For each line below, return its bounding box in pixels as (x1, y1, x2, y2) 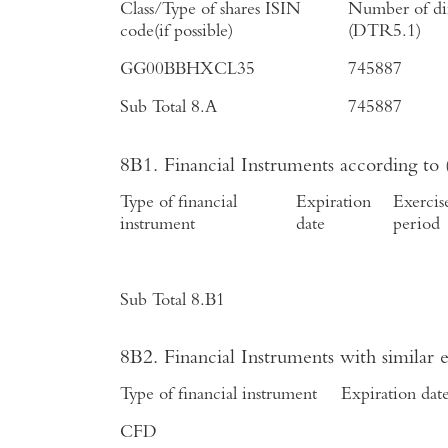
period (393, 215, 440, 234)
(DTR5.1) (348, 23, 421, 42)
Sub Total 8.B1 (120, 291, 225, 310)
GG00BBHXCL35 (120, 61, 255, 80)
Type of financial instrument (120, 386, 317, 405)
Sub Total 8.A (120, 99, 217, 118)
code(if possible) (120, 23, 233, 42)
